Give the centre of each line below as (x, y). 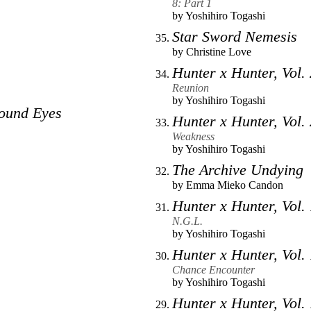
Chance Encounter (213, 270)
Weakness (193, 137)
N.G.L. (187, 221)
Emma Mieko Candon (235, 185)
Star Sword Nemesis (235, 37)
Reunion (191, 88)
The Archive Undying (238, 170)
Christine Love (219, 52)
